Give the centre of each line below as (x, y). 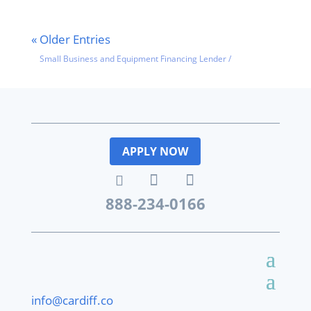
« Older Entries (70, 39)
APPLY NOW (155, 151)
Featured (252, 58)
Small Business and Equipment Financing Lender (133, 58)
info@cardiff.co (72, 301)
